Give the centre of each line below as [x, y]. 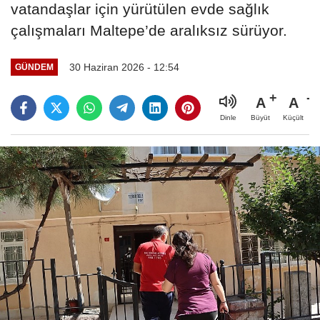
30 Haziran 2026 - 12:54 [124, 67]
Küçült [293, 117]
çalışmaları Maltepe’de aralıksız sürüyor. [149, 30]
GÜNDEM [34, 67]
